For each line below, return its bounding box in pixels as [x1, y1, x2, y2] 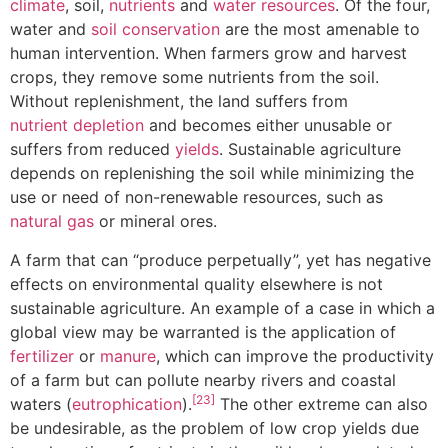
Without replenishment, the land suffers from [10, 91, 353, 112]
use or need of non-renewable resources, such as [10, 187, 388, 208]
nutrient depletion [10, 115, 144, 136]
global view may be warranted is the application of [10, 321, 401, 342]
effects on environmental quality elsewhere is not [10, 273, 383, 294]
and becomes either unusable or [144, 115, 392, 136]
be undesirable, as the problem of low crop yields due [10, 417, 419, 438]
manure [100, 345, 156, 366]
